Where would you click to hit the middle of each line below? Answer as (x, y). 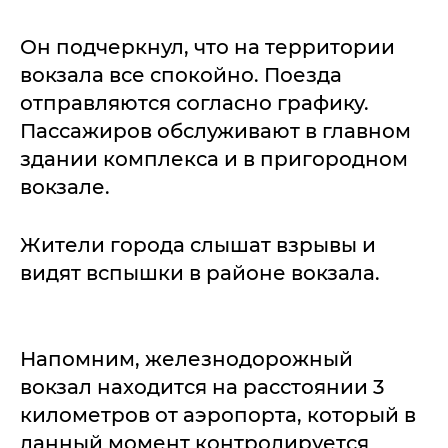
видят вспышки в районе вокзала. (202, 273)
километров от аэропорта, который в (218, 415)
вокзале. (65, 187)
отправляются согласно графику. (194, 103)
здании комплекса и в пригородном (214, 159)
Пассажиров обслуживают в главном (215, 131)
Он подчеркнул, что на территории (207, 47)
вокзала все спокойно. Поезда (181, 75)
